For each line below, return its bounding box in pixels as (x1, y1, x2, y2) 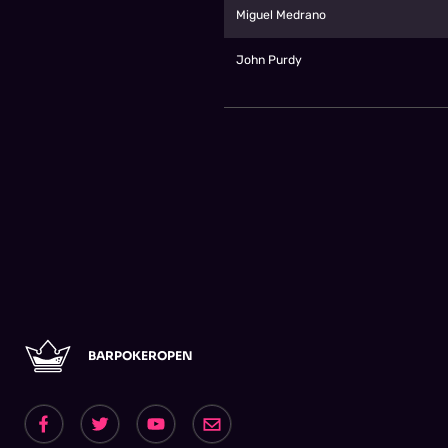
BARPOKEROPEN (88, 348, 193, 363)
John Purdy (236, 53, 303, 67)
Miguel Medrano (236, 8, 327, 22)
